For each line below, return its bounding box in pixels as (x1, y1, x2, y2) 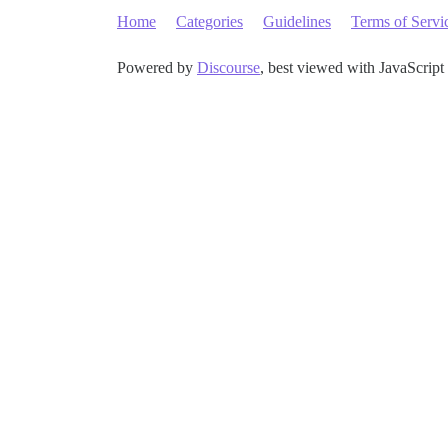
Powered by (117, 59, 197, 76)
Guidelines (263, 13, 331, 30)
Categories (176, 13, 243, 30)
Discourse (197, 59, 260, 76)
